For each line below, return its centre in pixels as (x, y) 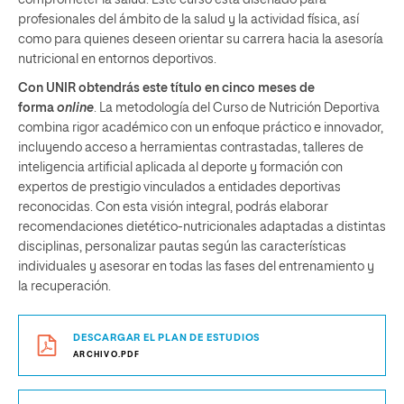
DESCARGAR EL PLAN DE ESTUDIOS (167, 338)
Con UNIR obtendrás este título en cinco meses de (166, 88)
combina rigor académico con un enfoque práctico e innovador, (201, 128)
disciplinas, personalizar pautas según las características (182, 247)
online (75, 108)
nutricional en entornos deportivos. (117, 60)
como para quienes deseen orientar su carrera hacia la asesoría (201, 40)
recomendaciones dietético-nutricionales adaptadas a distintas (202, 227)
